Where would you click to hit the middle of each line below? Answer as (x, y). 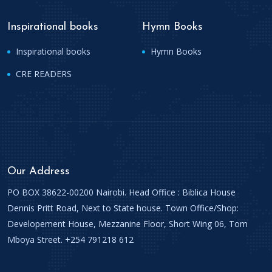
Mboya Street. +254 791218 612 (70, 240)
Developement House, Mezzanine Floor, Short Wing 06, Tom (127, 224)
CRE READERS (42, 74)
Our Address (39, 172)
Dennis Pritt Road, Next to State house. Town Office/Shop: (123, 208)
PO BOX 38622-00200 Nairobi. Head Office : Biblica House (121, 192)
